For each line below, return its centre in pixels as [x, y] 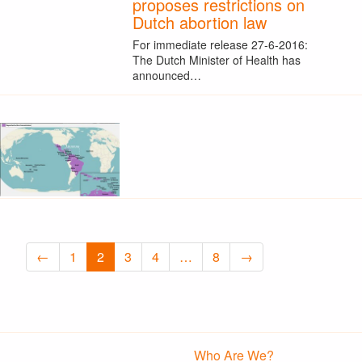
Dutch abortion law [199, 23]
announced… [166, 75]
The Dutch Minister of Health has [216, 59]
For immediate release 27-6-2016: [220, 44]
